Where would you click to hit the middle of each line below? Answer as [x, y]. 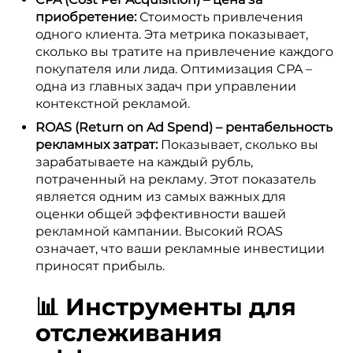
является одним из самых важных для [161, 197]
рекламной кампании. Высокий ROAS [159, 231]
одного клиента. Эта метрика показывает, [172, 34]
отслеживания [129, 333]
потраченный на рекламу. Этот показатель [176, 179]
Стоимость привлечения [220, 17]
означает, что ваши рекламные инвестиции [180, 249]
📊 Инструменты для [166, 307]
